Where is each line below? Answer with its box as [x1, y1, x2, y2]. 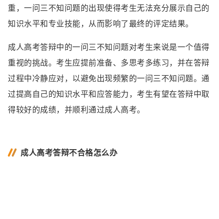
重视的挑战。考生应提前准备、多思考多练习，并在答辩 [8, 57, 210, 68]
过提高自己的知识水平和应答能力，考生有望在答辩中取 [8, 88, 210, 99]
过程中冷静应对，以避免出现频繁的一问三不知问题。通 [8, 73, 210, 84]
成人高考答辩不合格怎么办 [21, 147, 117, 158]
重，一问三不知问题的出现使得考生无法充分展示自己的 [8, 2, 210, 13]
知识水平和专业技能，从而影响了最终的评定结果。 [8, 18, 194, 29]
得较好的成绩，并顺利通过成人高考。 [8, 104, 145, 115]
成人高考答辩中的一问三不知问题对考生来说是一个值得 [8, 42, 210, 52]
